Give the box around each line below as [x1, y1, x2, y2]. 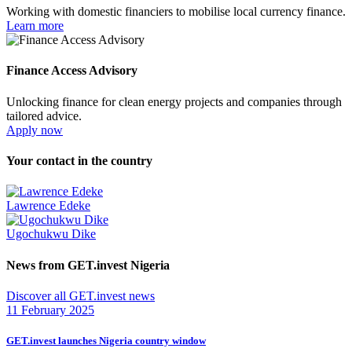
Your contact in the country [6, 154, 152, 168]
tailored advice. [6, 108, 82, 123]
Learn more [6, 19, 64, 33]
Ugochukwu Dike [6, 227, 96, 241]
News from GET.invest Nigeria [6, 258, 170, 272]
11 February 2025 [6, 302, 94, 317]
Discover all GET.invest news [6, 288, 155, 302]
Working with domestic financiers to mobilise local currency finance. [6, 5, 346, 19]
